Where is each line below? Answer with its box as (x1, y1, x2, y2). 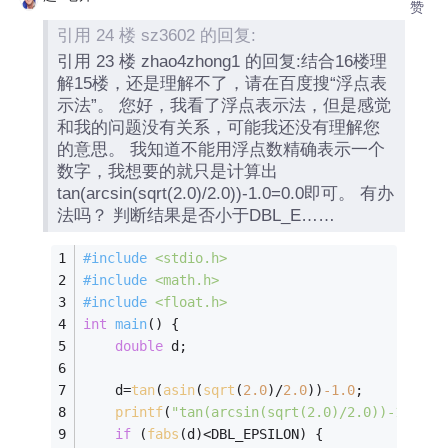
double (115, 337, 164, 354)
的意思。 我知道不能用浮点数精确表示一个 (57, 140, 386, 160)
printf (115, 403, 164, 420)
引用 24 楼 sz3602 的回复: (57, 25, 257, 45)
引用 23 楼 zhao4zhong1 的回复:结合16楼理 (57, 52, 388, 72)
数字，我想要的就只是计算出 (57, 162, 279, 182)
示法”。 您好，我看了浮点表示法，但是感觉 (57, 96, 392, 116)
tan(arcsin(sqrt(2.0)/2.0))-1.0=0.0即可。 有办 (57, 184, 395, 204)
